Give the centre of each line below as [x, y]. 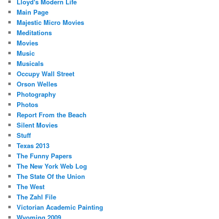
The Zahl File [37, 197]
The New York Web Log [52, 166]
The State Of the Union [51, 176]
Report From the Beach [52, 115]
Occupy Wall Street [46, 74]
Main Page [33, 12]
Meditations [34, 33]
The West [31, 187]
